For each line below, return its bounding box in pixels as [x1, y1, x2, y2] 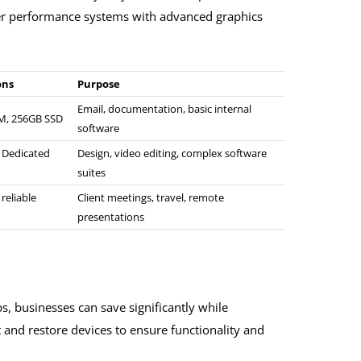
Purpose [77, 77, 120, 92]
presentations [77, 210, 144, 225]
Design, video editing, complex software [77, 146, 267, 161]
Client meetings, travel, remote [77, 190, 224, 205]
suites [77, 165, 106, 180]
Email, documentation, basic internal [77, 102, 251, 117]
